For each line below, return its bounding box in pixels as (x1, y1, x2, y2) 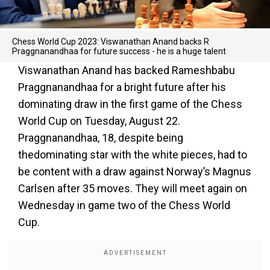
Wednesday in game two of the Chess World (18, 199, 230, 212)
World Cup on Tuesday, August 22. (18, 115, 180, 127)
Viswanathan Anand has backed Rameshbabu (18, 64, 235, 77)
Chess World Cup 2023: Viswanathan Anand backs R (12, 37, 209, 46)
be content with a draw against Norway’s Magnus (18, 165, 251, 178)
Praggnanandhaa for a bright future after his (18, 81, 226, 93)
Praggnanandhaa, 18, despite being (18, 131, 183, 144)
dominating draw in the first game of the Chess (18, 98, 242, 110)
